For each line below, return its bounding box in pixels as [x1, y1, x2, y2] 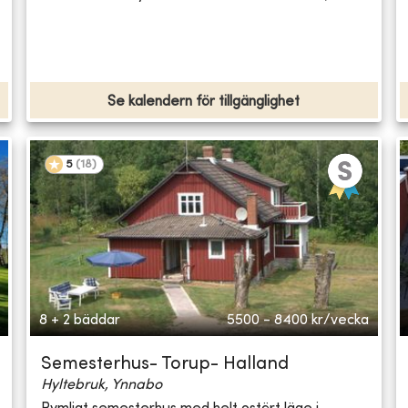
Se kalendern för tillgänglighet [107, 95, 301, 110]
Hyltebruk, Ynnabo [41, 378, 163, 393]
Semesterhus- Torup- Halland [41, 356, 290, 374]
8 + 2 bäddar [39, 313, 121, 329]
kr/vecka [311, 313, 369, 329]
